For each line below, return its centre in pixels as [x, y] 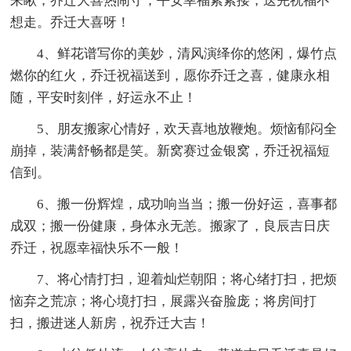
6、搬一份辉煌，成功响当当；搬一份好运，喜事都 [187, 204]
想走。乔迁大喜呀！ [71, 22]
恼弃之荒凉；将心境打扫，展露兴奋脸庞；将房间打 [164, 301]
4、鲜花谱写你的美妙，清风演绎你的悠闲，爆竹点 [187, 53]
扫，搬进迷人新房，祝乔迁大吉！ [110, 323]
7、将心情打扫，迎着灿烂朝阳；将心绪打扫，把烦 [187, 279]
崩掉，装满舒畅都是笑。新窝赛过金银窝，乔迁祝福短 [170, 150]
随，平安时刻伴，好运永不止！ [104, 97]
